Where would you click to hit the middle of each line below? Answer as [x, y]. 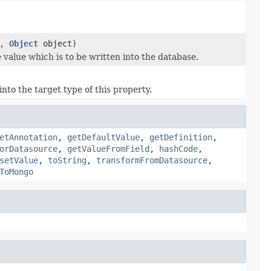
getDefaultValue [103, 137]
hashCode [178, 149]
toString [67, 160]
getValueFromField [108, 149]
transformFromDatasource [152, 160]
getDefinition [181, 137]
